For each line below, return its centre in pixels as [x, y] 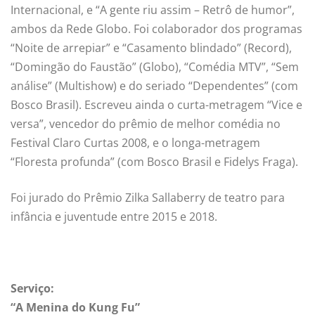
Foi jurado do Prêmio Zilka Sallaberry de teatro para [148, 198]
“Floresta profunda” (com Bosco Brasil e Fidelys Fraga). [154, 162]
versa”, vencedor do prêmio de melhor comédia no [146, 124]
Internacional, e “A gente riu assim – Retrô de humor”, [153, 10]
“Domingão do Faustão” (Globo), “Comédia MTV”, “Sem [155, 67]
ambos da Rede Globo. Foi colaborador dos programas [156, 29]
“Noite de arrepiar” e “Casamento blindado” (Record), [151, 48]
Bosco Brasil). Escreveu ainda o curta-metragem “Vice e [156, 105]
